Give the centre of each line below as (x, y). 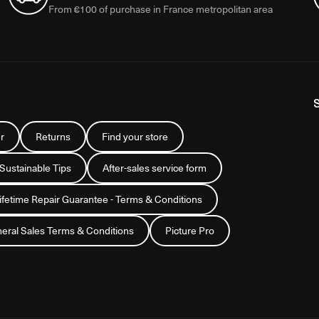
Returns (53, 136)
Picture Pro (190, 230)
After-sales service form (155, 167)
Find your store (135, 136)
